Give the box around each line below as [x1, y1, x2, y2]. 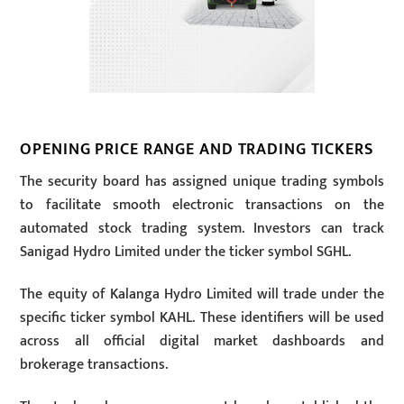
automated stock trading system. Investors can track [20, 216, 384, 241]
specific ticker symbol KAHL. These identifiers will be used [20, 305, 384, 330]
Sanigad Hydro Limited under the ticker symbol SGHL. [20, 239, 352, 264]
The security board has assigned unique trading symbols [20, 169, 384, 194]
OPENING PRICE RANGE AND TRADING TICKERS [20, 136, 373, 163]
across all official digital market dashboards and [20, 328, 384, 353]
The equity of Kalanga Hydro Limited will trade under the [20, 281, 384, 307]
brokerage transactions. [20, 352, 169, 377]
